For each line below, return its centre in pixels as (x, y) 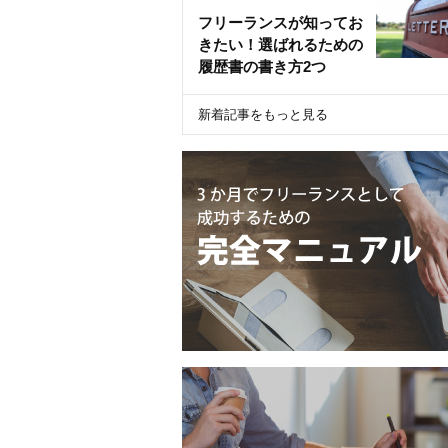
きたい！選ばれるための (280, 44)
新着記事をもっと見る (263, 114)
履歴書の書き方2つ (262, 66)
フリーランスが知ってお (280, 22)
